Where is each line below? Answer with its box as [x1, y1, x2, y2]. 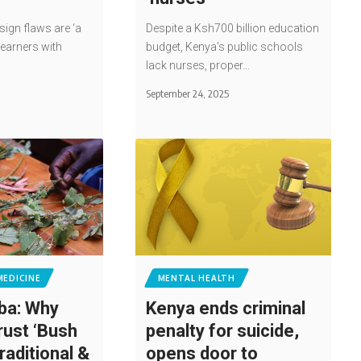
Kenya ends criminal [145, 298, 305, 319]
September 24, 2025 [145, 86, 229, 100]
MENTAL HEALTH [157, 273, 235, 284]
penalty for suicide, [145, 321, 299, 342]
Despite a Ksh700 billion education [145, 21, 319, 35]
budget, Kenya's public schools [145, 39, 303, 53]
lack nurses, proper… [145, 58, 250, 72]
